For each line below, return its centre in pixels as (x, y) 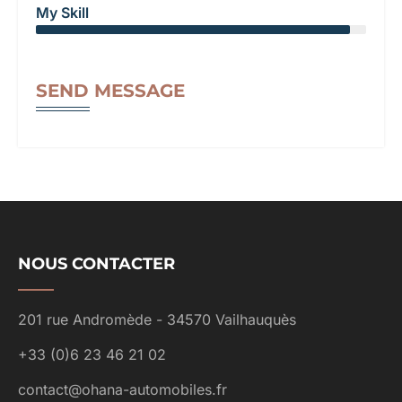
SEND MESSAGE (110, 90)
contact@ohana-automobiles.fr (122, 389)
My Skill (62, 12)
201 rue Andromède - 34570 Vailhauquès (157, 319)
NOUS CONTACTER (96, 263)
